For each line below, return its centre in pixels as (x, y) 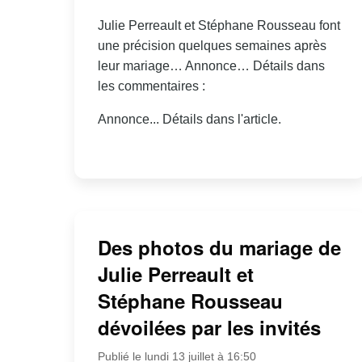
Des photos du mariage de (219, 248)
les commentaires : (151, 86)
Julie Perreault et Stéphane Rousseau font (219, 25)
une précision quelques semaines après (212, 45)
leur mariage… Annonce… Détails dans (211, 65)
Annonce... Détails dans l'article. (189, 119)
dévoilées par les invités (209, 328)
